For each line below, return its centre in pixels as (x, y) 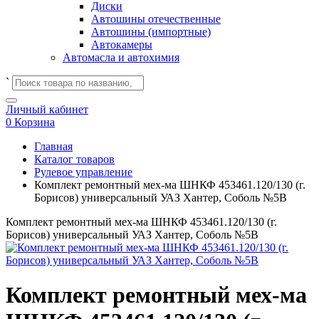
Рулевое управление (83, 172)
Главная (53, 146)
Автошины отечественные (156, 19)
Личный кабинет (47, 109)
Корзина (35, 122)
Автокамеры (122, 45)
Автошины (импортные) (151, 32)
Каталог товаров (74, 159)
